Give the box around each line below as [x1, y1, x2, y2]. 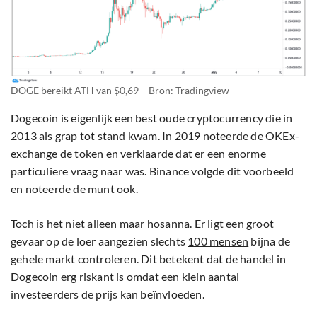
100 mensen [188, 234, 249, 248]
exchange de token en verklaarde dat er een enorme [11, 146, 266, 160]
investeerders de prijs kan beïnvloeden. [11, 287, 207, 301]
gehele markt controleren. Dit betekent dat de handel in [11, 251, 287, 265]
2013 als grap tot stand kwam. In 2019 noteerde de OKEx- [11, 128, 300, 142]
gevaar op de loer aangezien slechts [11, 234, 188, 248]
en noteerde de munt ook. [11, 181, 138, 195]
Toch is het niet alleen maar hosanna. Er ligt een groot [11, 216, 275, 230]
